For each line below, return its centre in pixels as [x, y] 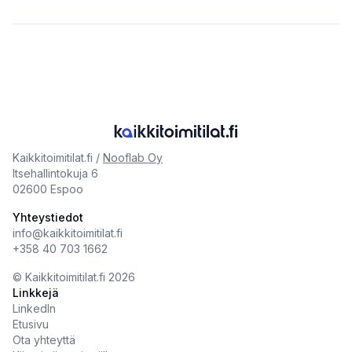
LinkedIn [34, 308]
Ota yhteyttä [44, 340]
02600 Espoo [48, 189]
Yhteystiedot [48, 217]
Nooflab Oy [133, 158]
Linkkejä [36, 293]
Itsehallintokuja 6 [55, 173]
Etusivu [31, 324]
